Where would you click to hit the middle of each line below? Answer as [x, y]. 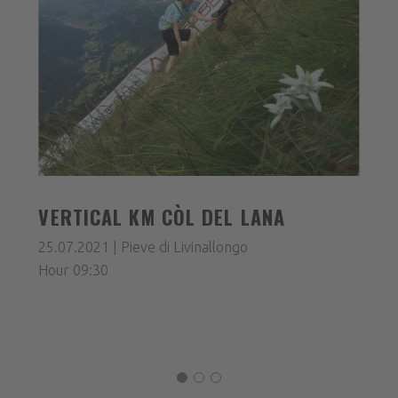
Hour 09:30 [74, 270]
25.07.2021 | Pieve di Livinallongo [143, 247]
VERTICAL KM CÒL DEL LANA [162, 216]
